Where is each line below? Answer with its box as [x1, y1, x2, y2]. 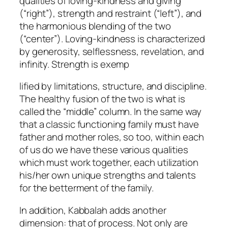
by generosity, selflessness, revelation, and [19, 44, 204, 58]
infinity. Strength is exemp [19, 57, 130, 71]
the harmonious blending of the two [19, 19, 171, 33]
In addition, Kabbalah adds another [19, 203, 166, 217]
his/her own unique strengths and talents [19, 168, 196, 182]
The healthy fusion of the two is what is [19, 92, 185, 106]
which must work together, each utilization [19, 156, 198, 169]
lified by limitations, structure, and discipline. [19, 79, 207, 93]
